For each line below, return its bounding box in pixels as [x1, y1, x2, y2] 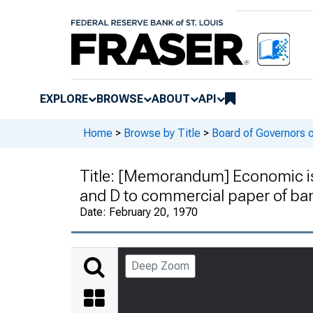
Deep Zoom [131, 259, 189, 272]
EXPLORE [40, 92, 88, 105]
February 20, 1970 [109, 205, 198, 219]
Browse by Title [124, 126, 201, 140]
